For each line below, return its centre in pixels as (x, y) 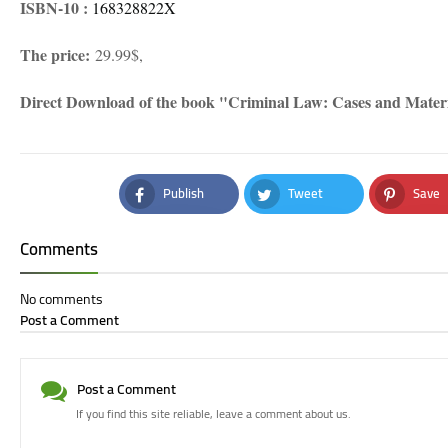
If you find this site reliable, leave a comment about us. (213, 413)
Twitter (302, 219)
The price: (55, 54)
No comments (61, 299)
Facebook (182, 219)
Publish (183, 193)
